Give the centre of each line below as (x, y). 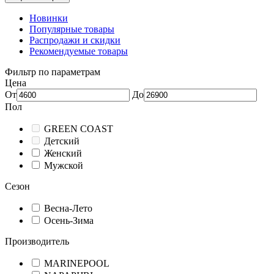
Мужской (64, 165)
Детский (62, 141)
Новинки (49, 18)
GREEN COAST (79, 129)
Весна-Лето (68, 208)
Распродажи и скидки (75, 40)
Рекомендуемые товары (79, 51)
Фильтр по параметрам (53, 72)
